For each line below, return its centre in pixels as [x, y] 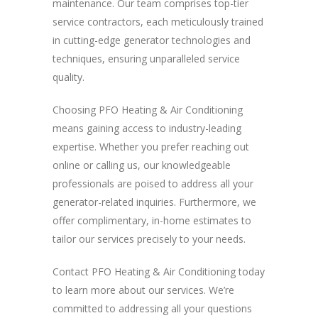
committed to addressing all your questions [152, 309]
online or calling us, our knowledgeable [142, 165]
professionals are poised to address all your [153, 184]
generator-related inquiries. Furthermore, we [154, 202]
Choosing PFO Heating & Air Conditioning [148, 110]
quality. [68, 77]
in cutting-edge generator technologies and [152, 40]
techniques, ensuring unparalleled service [146, 59]
